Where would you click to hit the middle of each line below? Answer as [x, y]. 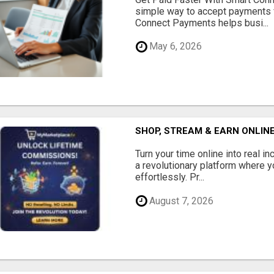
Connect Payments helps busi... [202, 23]
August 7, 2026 [180, 201]
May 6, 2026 [175, 46]
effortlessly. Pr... [170, 177]
